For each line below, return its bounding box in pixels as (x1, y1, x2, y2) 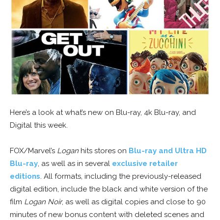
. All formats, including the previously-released (40, 172, 201, 181)
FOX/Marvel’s (10, 146, 57, 156)
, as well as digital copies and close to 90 (62, 197, 206, 207)
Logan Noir (24, 197, 62, 207)
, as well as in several (38, 159, 112, 168)
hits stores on (79, 146, 129, 156)
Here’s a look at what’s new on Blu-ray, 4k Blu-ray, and (10, 108, 196, 117)
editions (10, 172, 40, 181)
